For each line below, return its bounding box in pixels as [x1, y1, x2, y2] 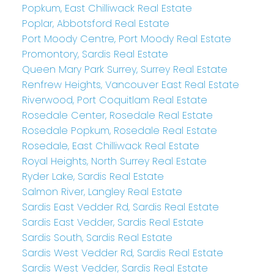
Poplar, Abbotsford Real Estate [21, 17, 169, 31]
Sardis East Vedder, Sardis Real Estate [21, 215, 204, 230]
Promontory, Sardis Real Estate [21, 47, 168, 62]
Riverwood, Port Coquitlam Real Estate [21, 93, 207, 108]
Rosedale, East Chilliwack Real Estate [21, 139, 199, 154]
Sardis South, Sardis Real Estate [21, 231, 172, 245]
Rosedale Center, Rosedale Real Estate [21, 108, 213, 123]
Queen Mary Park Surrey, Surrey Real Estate [21, 62, 228, 77]
